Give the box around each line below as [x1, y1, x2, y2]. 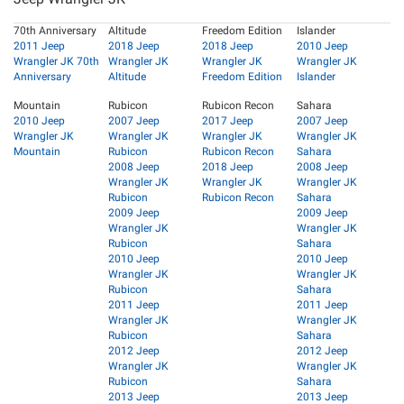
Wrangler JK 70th [14, 54, 99, 68]
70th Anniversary [14, 23, 96, 37]
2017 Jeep [202, 114, 253, 127]
